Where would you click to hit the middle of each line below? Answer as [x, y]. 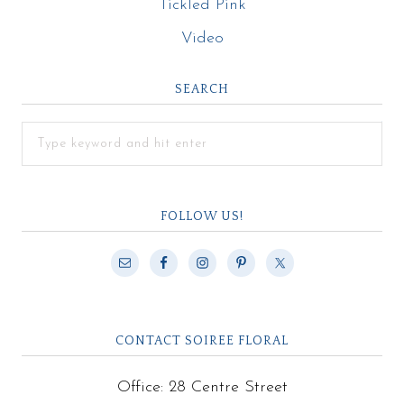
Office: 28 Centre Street [202, 387]
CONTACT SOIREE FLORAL [202, 340]
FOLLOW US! [202, 216]
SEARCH [202, 89]
